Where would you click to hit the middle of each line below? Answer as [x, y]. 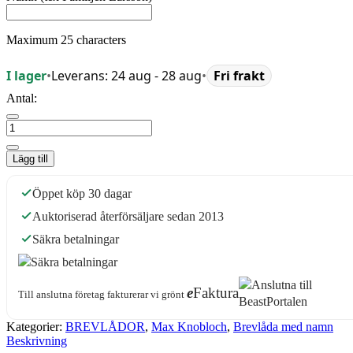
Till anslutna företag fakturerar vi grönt [102, 295]
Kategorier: [36, 326]
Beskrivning [37, 340]
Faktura [216, 293]
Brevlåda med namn [283, 326]
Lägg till [30, 158]
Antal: [22, 98]
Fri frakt [239, 75]
